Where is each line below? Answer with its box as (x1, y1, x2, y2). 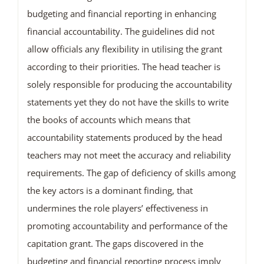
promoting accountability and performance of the (27, 220, 227, 232)
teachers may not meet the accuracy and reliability (27, 149, 231, 161)
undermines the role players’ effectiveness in (27, 202, 208, 214)
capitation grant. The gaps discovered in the (27, 237, 203, 250)
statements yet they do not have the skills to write (27, 96, 229, 108)
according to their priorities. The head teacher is (27, 61, 220, 73)
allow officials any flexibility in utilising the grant (27, 43, 222, 55)
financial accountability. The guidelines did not (27, 25, 214, 38)
